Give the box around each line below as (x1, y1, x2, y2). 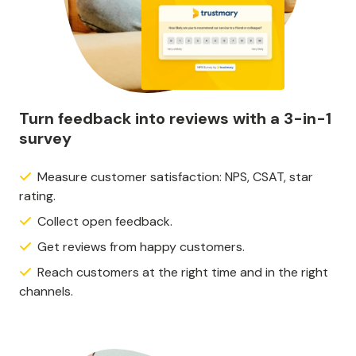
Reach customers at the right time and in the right (37, 263, 328, 281)
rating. (19, 187, 56, 204)
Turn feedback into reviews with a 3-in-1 (19, 107, 331, 129)
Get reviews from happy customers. (37, 238, 245, 255)
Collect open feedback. (37, 212, 172, 230)
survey (19, 127, 72, 149)
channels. (19, 282, 73, 300)
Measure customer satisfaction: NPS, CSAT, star (37, 168, 313, 185)
